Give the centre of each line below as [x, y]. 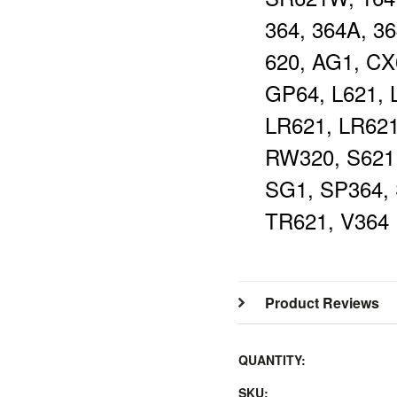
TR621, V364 [327, 220]
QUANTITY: [272, 360]
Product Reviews [322, 303]
